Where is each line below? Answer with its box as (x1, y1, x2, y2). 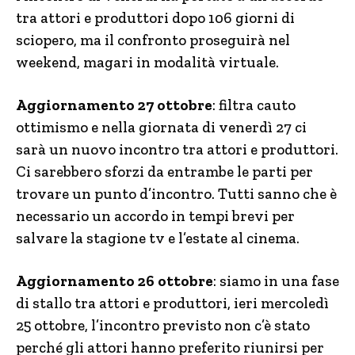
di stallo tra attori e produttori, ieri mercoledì (16, 294, 329, 312)
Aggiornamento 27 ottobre (16, 96, 212, 114)
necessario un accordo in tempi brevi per (16, 207, 295, 225)
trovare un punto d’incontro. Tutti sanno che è (16, 185, 337, 203)
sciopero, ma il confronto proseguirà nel (16, 31, 290, 49)
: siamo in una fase (213, 272, 339, 290)
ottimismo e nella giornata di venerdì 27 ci (16, 118, 307, 136)
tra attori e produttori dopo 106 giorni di (16, 9, 295, 27)
